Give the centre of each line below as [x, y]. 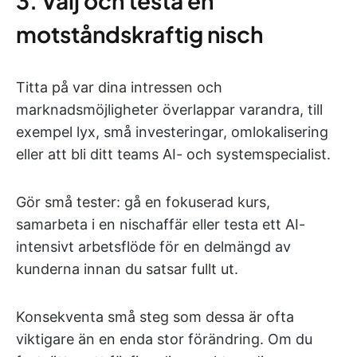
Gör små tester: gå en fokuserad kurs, [143, 202]
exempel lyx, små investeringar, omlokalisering [172, 132]
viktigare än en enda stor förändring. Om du [164, 339]
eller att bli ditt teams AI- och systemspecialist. [173, 154]
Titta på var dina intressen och [119, 87]
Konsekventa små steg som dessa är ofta [155, 317]
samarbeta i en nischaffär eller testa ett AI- [161, 224]
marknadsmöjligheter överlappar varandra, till [169, 110]
